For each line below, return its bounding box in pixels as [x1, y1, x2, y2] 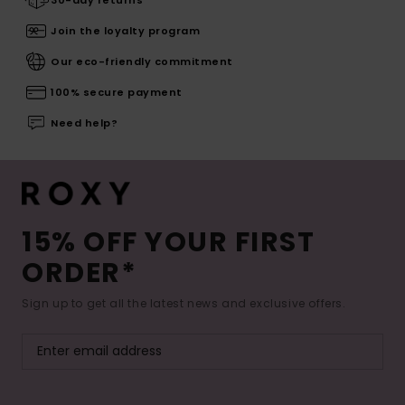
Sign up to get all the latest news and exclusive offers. [22, 295, 346, 311]
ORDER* [22, 253, 137, 292]
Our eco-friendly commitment [51, 53, 233, 69]
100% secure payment [51, 84, 183, 99]
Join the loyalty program [51, 23, 200, 38]
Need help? [51, 115, 118, 130]
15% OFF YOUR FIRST [22, 222, 315, 261]
